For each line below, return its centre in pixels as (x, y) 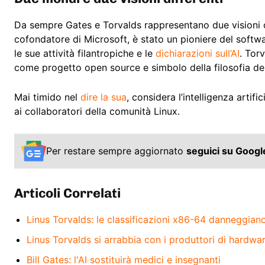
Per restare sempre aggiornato (116, 151)
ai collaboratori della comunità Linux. (97, 112)
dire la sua (104, 97)
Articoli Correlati (67, 193)
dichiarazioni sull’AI (198, 54)
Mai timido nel (47, 97)
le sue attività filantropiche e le (85, 54)
